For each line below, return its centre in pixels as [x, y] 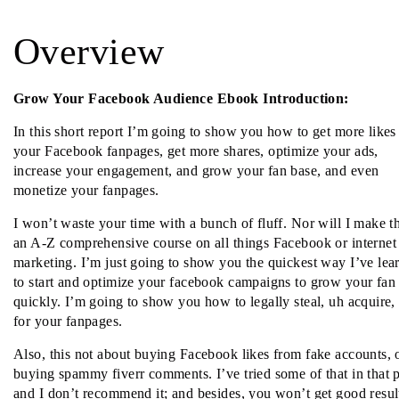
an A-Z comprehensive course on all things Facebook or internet [205, 242]
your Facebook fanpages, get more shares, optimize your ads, [196, 151]
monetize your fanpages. [86, 190]
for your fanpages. [68, 321]
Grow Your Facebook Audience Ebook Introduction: [181, 98]
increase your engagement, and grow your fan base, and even [196, 170]
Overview [89, 51]
